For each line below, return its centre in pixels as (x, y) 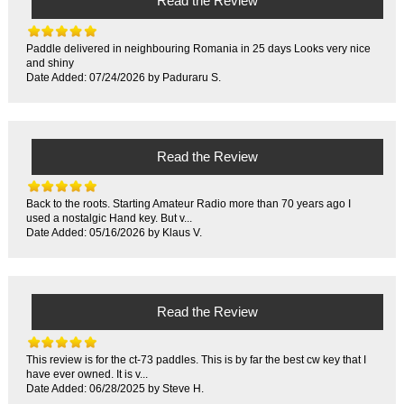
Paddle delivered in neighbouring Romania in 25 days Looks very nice (199, 48)
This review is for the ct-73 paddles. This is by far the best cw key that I (197, 360)
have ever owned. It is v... (87, 374)
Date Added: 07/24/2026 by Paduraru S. (124, 77)
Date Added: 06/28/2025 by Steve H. (115, 389)
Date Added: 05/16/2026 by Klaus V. (115, 233)
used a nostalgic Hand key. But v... (110, 218)
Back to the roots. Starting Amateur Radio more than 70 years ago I (189, 204)
